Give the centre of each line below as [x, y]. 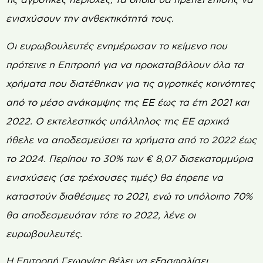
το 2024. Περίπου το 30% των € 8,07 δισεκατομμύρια [129, 158]
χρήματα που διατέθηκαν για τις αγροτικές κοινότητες [130, 83]
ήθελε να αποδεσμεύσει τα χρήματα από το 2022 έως [131, 139]
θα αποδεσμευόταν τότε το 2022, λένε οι [101, 215]
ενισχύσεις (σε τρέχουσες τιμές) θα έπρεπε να [114, 177]
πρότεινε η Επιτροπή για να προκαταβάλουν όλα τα [125, 64]
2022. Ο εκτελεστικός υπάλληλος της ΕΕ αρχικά [117, 121]
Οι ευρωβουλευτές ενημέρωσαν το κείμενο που [117, 45]
